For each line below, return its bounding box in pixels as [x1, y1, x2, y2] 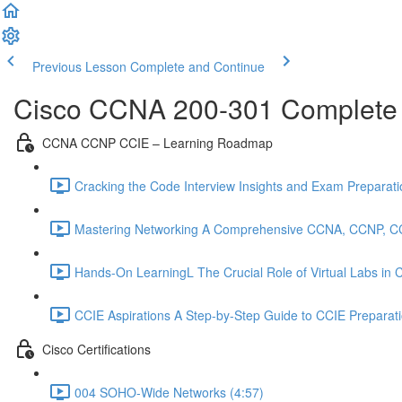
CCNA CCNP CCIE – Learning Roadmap [42, 133, 273, 152]
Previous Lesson [32, 57, 127, 75]
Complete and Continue [130, 57, 265, 75]
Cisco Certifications [42, 339, 151, 358]
